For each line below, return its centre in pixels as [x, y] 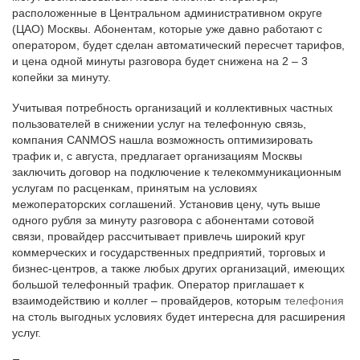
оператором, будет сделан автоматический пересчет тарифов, [178, 45]
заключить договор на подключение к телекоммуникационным [177, 172]
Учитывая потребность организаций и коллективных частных [172, 108]
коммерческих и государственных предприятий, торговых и [169, 252]
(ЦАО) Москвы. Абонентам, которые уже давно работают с [167, 29]
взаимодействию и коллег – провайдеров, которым [148, 301]
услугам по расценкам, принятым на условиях [135, 188]
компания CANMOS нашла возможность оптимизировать [162, 140]
